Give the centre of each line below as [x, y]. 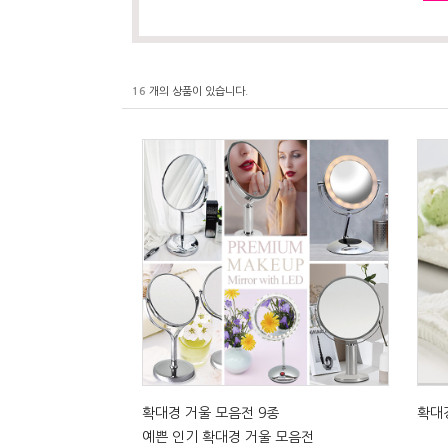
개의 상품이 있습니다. [197, 92]
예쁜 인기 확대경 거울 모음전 [228, 437]
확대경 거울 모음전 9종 [210, 413]
